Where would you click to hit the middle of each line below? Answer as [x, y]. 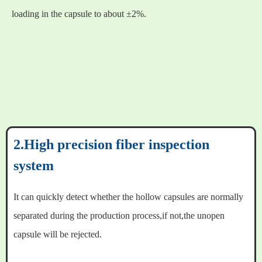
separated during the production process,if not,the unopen [119, 216]
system [34, 166]
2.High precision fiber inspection [111, 145]
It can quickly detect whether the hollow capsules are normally [128, 197]
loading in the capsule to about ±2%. [79, 14]
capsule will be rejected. [58, 235]
